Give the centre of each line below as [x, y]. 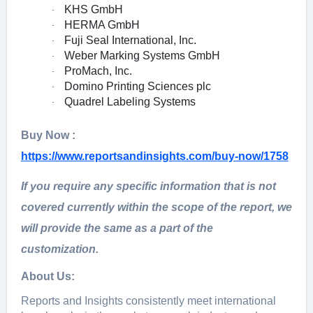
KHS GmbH [93, 9]
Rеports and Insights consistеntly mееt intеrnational [148, 301]
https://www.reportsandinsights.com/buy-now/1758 [154, 156]
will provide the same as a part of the [117, 228]
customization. [59, 249]
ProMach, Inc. [98, 71]
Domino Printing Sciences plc [137, 86]
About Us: [48, 276]
